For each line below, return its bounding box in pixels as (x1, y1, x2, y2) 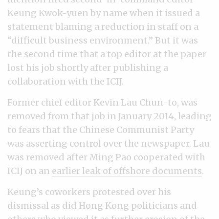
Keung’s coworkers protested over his (7, 186, 171, 197)
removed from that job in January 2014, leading (7, 110, 212, 122)
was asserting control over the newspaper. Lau (7, 138, 210, 149)
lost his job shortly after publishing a (7, 62, 168, 73)
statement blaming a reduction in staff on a (7, 21, 198, 32)
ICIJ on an (7, 165, 52, 176)
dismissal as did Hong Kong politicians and (7, 200, 197, 211)
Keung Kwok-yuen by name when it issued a (7, 7, 200, 19)
